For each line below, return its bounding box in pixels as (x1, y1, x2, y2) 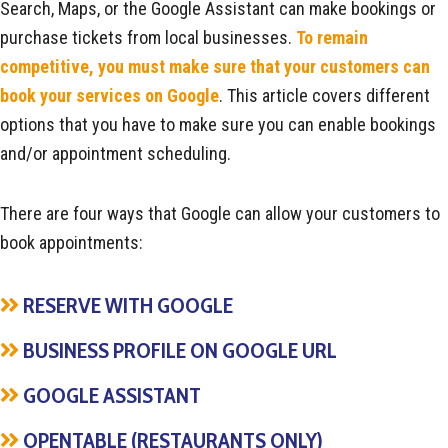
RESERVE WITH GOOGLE (19, 291, 233, 319)
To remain (296, 27, 368, 48)
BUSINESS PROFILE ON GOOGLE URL (19, 336, 337, 364)
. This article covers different (219, 85, 430, 106)
